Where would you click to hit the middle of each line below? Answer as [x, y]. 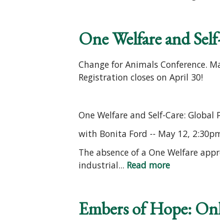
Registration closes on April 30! [141, 77]
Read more [148, 165]
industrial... [103, 165]
